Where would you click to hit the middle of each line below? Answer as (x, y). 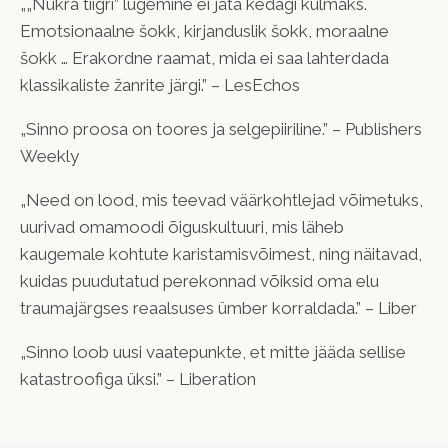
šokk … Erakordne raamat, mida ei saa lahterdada (204, 57)
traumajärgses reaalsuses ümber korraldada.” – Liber (218, 307)
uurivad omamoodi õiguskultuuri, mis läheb (182, 226)
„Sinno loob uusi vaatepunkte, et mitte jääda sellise (213, 351)
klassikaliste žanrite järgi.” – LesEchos (160, 84)
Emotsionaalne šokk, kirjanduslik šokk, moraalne (204, 30)
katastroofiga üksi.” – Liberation (138, 378)
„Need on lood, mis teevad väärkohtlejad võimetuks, (221, 199)
